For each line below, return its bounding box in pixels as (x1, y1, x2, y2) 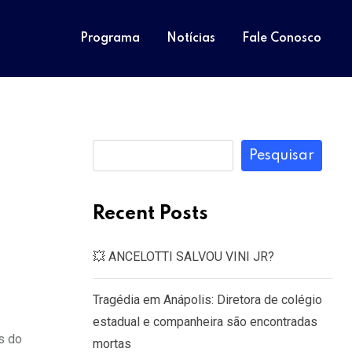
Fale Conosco (242, 32, 321, 45)
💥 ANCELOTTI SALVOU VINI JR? (93, 249, 274, 264)
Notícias (167, 32, 215, 45)
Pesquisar (249, 148, 314, 163)
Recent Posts (93, 204, 208, 224)
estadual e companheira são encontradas (93, 314, 317, 329)
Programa (80, 32, 140, 45)
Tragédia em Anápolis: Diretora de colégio (93, 292, 322, 307)
